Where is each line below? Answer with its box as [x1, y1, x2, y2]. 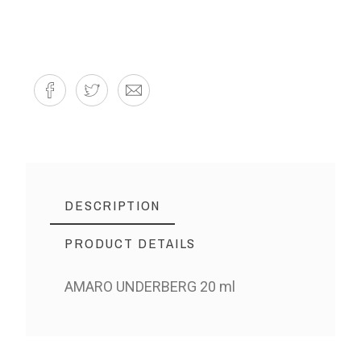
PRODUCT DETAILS [64, 234, 196, 253]
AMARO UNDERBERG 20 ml [64, 278, 236, 296]
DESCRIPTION [64, 196, 161, 215]
